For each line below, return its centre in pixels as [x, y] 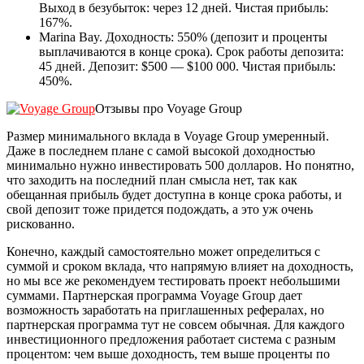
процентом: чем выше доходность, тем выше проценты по [168, 354]
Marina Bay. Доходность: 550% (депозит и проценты [183, 37]
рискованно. [41, 224]
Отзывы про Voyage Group [169, 109]
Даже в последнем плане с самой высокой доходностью [161, 151]
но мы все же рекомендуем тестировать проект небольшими [173, 281]
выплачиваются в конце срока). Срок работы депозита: [191, 52]
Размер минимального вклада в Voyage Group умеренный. [168, 136]
